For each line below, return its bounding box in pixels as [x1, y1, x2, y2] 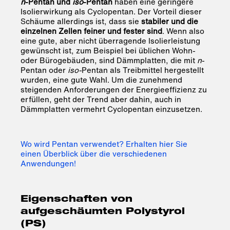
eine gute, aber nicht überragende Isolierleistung [21, 35, 200, 47]
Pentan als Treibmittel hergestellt [82, 64, 204, 76]
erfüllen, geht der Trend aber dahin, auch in [21, 93, 181, 105]
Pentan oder [21, 64, 68, 76]
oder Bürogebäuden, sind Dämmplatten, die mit [21, 54, 197, 66]
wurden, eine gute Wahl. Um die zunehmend [21, 74, 182, 86]
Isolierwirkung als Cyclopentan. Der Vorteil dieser [21, 6, 202, 17]
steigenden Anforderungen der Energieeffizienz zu [21, 84, 207, 95]
